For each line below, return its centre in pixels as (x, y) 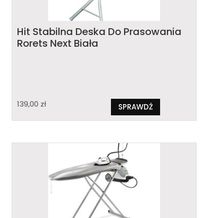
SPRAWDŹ (135, 107)
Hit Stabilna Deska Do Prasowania (99, 32)
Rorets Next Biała (58, 44)
